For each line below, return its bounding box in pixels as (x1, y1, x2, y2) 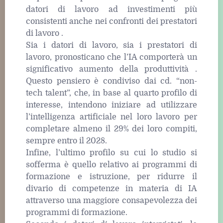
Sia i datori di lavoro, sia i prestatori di (26, 40, 197, 50)
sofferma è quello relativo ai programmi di (26, 160, 197, 169)
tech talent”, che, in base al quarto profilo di (26, 88, 197, 98)
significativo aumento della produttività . (26, 64, 197, 74)
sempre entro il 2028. (26, 136, 107, 145)
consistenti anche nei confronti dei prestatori (26, 16, 197, 26)
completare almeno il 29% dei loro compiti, (26, 124, 197, 133)
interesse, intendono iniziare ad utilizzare (26, 100, 197, 110)
